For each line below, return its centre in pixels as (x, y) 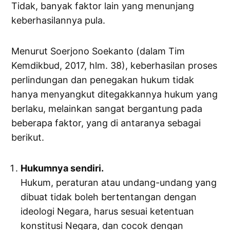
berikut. (28, 138)
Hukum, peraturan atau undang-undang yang (119, 183)
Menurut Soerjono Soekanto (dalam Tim (98, 51)
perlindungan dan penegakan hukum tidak (103, 80)
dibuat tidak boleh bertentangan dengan (109, 197)
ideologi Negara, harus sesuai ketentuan (108, 212)
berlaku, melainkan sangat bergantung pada (107, 109)
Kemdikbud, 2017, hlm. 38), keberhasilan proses (114, 66)
